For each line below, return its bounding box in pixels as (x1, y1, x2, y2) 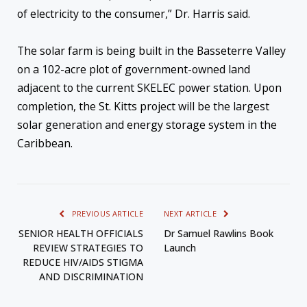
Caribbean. (17, 136, 73, 151)
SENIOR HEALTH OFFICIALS (19, 227, 143, 241)
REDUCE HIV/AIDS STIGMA (23, 256, 143, 269)
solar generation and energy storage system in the (17, 117, 277, 133)
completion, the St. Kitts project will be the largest (17, 99, 269, 114)
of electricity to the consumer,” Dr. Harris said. (17, 6, 250, 22)
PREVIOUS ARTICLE (69, 208, 143, 219)
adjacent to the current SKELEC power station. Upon (17, 80, 282, 96)
